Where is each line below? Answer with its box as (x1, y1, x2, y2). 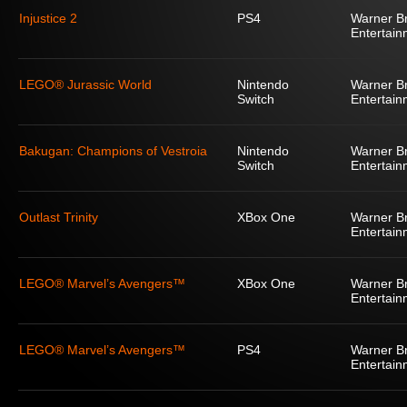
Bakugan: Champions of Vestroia (19, 144, 207, 158)
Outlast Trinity (19, 210, 98, 224)
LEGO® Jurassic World (19, 77, 152, 92)
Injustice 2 (19, 11, 77, 25)
